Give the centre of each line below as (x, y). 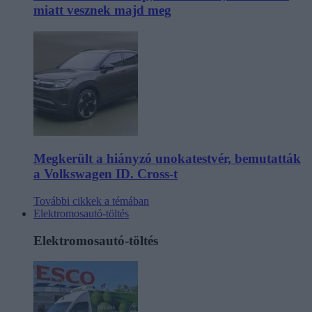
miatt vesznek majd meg (102, 10)
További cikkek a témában (91, 201)
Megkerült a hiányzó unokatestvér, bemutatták (167, 159)
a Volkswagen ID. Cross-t (106, 174)
